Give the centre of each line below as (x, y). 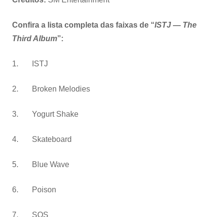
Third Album (35, 38)
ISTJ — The (176, 25)
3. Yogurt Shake (45, 114)
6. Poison (34, 189)
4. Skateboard (42, 139)
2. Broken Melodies (51, 89)
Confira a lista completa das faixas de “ (83, 25)
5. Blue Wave (41, 164)
